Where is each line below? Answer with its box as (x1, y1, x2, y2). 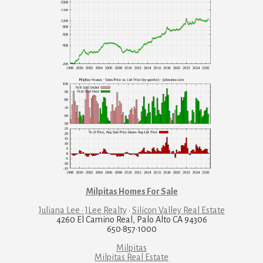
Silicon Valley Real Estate (131, 205, 225, 215)
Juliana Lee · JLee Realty (38, 205, 127, 215)
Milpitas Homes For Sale (85, 187, 178, 197)
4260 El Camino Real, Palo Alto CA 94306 (56, 215, 207, 225)
